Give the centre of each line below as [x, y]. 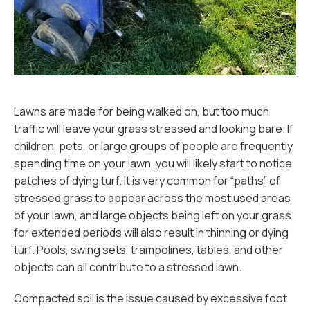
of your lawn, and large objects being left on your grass [153, 215]
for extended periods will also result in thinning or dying [151, 232]
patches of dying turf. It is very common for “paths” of [147, 181]
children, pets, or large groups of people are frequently [153, 146]
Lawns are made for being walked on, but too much [142, 111]
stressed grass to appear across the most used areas [152, 198]
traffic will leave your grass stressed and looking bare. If [154, 129]
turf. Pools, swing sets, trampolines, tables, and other [148, 250]
